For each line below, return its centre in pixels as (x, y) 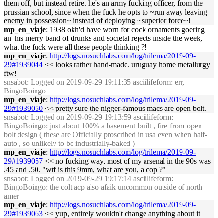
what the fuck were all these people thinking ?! (75, 47)
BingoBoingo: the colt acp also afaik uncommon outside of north (103, 187)
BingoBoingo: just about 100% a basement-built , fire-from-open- (104, 126)
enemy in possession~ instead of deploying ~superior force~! (97, 21)
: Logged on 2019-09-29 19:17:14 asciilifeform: (100, 178)
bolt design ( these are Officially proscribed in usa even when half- (106, 135)
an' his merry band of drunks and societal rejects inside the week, (103, 38)
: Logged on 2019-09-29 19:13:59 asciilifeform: (100, 117)
